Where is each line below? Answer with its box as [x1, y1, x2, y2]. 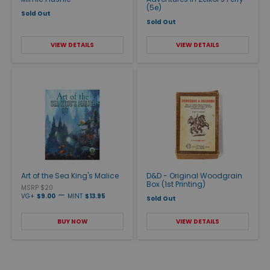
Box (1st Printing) [146, 178, 206, 189]
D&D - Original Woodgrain [146, 170, 242, 181]
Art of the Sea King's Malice [21, 170, 119, 181]
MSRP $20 [21, 183, 53, 192]
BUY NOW [57, 216, 88, 226]
